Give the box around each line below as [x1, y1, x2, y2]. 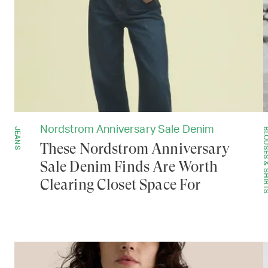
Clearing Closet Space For [39, 176, 201, 194]
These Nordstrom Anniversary [39, 141, 230, 158]
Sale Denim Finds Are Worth [39, 159, 218, 176]
